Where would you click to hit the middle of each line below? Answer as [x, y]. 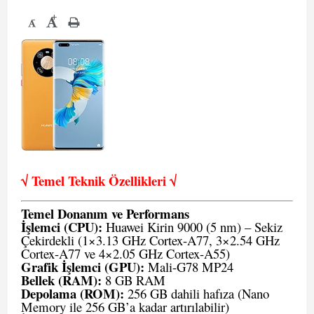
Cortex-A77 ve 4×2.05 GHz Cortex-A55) [125, 253]
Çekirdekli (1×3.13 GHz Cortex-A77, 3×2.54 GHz [150, 240]
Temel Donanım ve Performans [105, 213]
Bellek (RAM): [61, 280]
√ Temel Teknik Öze [76, 180]
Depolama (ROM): [73, 293]
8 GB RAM [134, 280]
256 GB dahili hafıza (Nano [197, 293]
